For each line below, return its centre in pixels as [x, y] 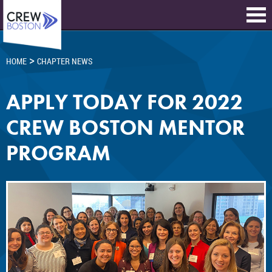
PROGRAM [58, 153]
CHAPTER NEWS [65, 61]
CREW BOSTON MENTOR [125, 127]
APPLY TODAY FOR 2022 [124, 102]
